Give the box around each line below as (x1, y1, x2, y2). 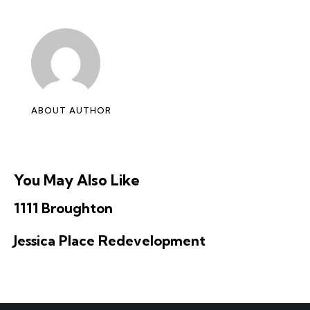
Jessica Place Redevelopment (14, 231, 206, 249)
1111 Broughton (14, 199, 113, 217)
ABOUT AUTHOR (31, 104, 111, 116)
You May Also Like (14, 170, 140, 189)
